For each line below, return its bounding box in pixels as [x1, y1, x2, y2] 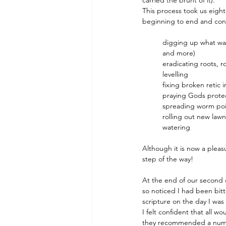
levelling [162, 70, 188, 79]
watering [162, 123, 190, 132]
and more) [162, 48, 195, 58]
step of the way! [142, 154, 193, 164]
